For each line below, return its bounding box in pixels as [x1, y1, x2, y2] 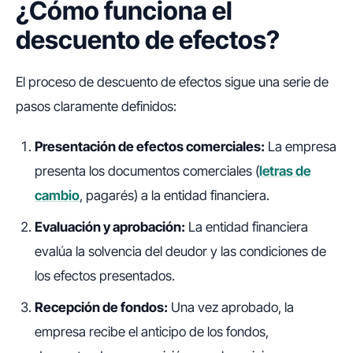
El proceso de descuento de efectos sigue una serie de [16, 74, 329, 91]
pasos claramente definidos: [16, 98, 176, 115]
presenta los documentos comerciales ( [35, 163, 259, 180]
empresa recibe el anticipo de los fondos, [35, 323, 269, 340]
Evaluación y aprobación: [35, 218, 185, 235]
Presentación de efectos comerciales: [35, 139, 265, 155]
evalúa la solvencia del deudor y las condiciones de [35, 243, 326, 259]
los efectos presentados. [35, 267, 175, 284]
